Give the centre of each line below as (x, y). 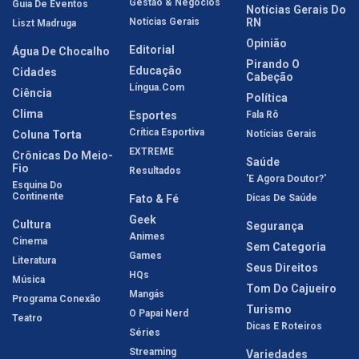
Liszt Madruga (44, 24)
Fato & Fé (154, 199)
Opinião (266, 44)
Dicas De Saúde (282, 198)
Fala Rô (262, 115)
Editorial (152, 50)
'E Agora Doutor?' (286, 179)
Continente (38, 197)
